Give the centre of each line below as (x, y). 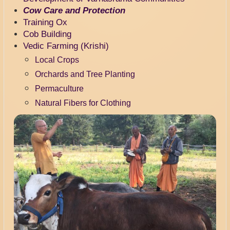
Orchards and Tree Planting (85, 74)
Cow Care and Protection (74, 11)
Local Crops (57, 60)
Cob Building (47, 34)
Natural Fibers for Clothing (83, 103)
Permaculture (59, 89)
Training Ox (45, 23)
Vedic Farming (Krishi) (66, 46)
